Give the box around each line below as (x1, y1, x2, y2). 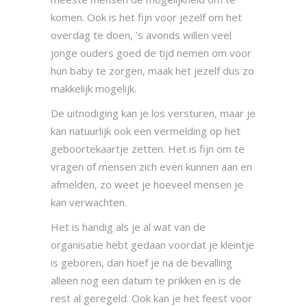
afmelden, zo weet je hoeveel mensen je (51, 177, 243, 192)
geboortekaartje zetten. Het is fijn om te (51, 142, 245, 156)
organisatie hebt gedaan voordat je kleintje (51, 238, 254, 252)
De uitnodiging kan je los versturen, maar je (51, 106, 256, 121)
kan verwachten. (51, 195, 127, 210)
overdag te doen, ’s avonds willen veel (51, 28, 232, 42)
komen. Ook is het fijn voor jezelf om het (51, 10, 242, 25)
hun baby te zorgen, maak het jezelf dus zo (51, 64, 254, 78)
